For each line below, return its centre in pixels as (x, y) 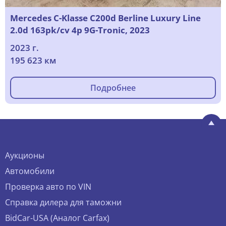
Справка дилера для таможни (63, 203)
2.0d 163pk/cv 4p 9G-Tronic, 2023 (80, 30)
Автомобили (30, 171)
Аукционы (25, 156)
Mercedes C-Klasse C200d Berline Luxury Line (105, 18)
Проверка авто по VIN (48, 187)
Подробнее (113, 88)
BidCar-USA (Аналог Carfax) (57, 218)
